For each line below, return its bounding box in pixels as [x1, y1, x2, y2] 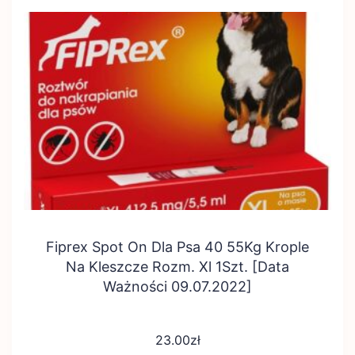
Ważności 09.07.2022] [103, 278, 252, 295]
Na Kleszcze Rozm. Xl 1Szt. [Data [66, 258, 289, 275]
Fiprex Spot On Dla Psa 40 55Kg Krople [46, 239, 309, 255]
